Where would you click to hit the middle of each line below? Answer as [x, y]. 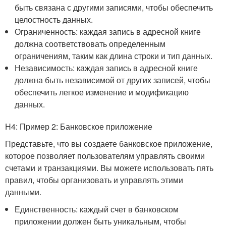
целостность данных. [54, 19]
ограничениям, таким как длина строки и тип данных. [114, 56]
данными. [23, 192]
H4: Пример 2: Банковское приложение [79, 126]
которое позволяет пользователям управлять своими [105, 156]
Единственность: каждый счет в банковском [97, 209]
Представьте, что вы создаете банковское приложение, [109, 144]
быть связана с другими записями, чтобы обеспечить [114, 7]
